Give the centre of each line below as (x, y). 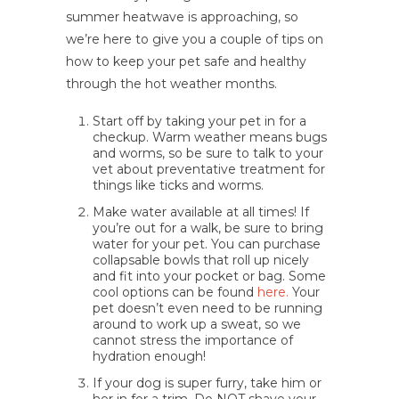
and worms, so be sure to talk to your (208, 153)
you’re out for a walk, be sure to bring (208, 228)
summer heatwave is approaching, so (182, 17)
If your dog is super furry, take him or (207, 383)
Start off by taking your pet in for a (199, 121)
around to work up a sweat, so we (197, 324)
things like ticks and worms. (178, 185)
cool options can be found (175, 292)
